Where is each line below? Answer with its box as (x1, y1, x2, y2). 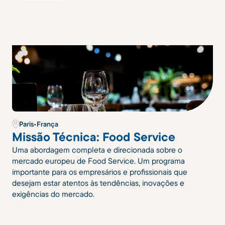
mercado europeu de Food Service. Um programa (12, 155, 185, 166)
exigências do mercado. (12, 188, 94, 199)
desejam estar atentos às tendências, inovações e (12, 177, 184, 188)
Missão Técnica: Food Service (12, 129, 175, 144)
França (37, 119, 58, 129)
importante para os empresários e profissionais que (12, 166, 187, 177)
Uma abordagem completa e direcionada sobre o (12, 144, 182, 155)
